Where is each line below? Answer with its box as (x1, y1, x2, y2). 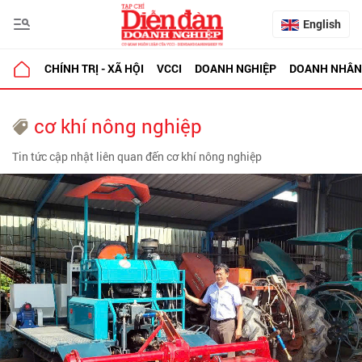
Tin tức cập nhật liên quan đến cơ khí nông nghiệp (12, 149, 262, 164)
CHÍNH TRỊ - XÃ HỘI (44, 61, 144, 76)
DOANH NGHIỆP (195, 61, 276, 76)
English (303, 16, 341, 32)
